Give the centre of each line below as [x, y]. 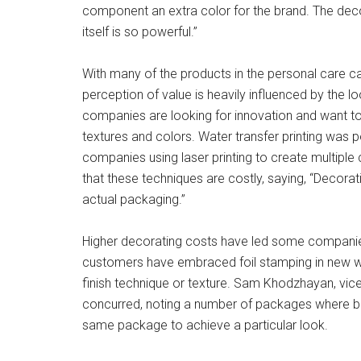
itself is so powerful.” [140, 32]
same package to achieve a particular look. [205, 325]
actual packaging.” [134, 199]
